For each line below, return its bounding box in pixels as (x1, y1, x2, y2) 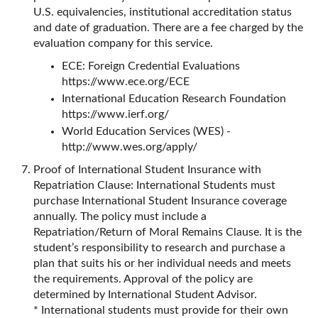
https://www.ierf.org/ (62, 109, 169, 120)
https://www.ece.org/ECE (62, 76, 190, 87)
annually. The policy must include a (33, 211, 207, 222)
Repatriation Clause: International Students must (33, 180, 275, 191)
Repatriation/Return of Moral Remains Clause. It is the (33, 226, 302, 238)
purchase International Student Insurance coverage (33, 195, 287, 207)
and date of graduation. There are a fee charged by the (33, 22, 303, 33)
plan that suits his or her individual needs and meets (33, 258, 291, 269)
